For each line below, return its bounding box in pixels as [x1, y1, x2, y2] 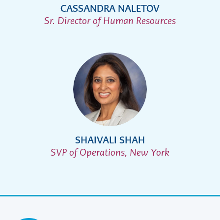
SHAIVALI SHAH [75, 134, 145, 147]
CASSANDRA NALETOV [60, 2, 160, 16]
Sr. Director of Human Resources [44, 14, 176, 28]
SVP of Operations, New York [51, 146, 169, 160]
